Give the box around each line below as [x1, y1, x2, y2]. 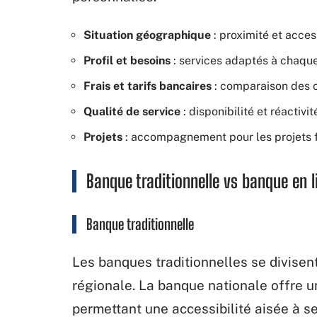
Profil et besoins [83, 53, 171, 67]
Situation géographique [83, 28, 211, 42]
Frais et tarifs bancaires [83, 79, 212, 93]
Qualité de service [83, 104, 180, 118]
